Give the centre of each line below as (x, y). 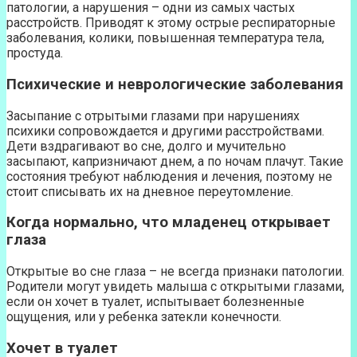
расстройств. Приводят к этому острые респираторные (171, 23)
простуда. (35, 53)
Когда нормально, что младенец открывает (169, 223)
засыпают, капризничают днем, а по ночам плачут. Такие (175, 161)
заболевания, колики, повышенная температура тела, (165, 38)
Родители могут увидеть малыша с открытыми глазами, (175, 286)
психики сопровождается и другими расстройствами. (165, 131)
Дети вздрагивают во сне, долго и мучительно (146, 146)
